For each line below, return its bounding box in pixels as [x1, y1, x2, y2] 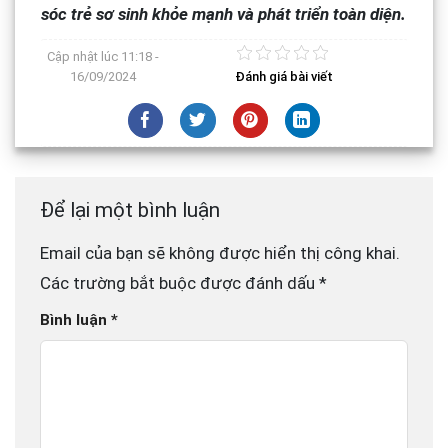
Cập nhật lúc [47, 48, 121, 64]
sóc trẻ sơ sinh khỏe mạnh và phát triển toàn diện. [40, 4, 406, 24]
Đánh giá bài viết [235, 69, 333, 84]
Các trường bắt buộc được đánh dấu [40, 273, 319, 294]
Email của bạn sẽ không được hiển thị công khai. [40, 243, 400, 264]
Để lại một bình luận [40, 198, 225, 223]
